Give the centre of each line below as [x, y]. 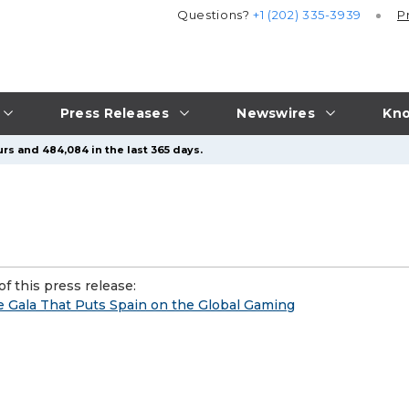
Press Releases [114, 113]
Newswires [276, 113]
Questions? [215, 15]
